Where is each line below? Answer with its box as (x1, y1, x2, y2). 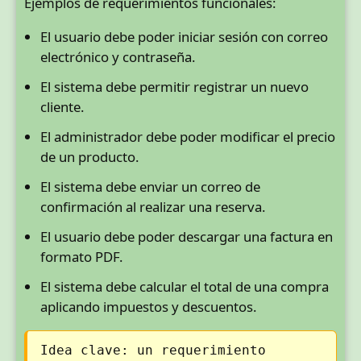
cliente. (40, 97, 85, 116)
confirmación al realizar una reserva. (40, 197, 266, 216)
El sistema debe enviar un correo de (40, 176, 260, 196)
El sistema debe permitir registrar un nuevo (40, 77, 309, 96)
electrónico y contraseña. (40, 47, 196, 66)
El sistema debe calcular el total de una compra (40, 276, 329, 296)
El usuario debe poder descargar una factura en (40, 226, 333, 246)
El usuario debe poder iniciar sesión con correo (40, 27, 328, 46)
